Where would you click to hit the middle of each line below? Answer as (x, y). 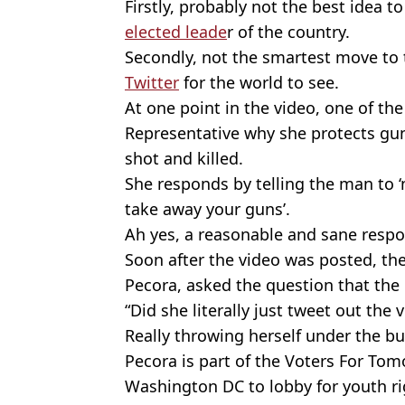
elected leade (176, 31)
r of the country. (288, 31)
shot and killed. (184, 158)
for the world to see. (259, 82)
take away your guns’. (207, 208)
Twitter (152, 82)
